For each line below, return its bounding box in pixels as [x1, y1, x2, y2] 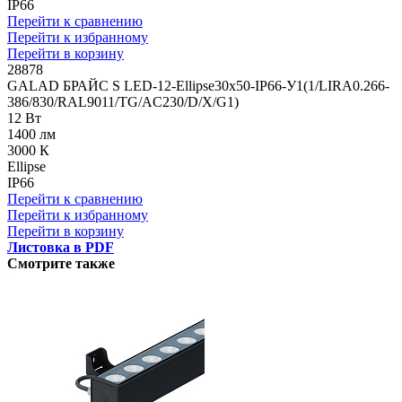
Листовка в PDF [7, 240, 114, 256]
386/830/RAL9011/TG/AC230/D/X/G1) [7, 94, 239, 110]
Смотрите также [7, 256, 115, 272]
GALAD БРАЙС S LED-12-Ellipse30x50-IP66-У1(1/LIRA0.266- [7, 78, 389, 94]
